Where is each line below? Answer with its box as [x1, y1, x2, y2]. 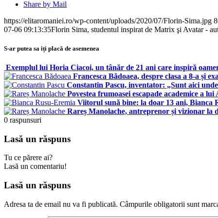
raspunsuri [10, 115, 41, 124]
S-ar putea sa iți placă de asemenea [4, 44, 99, 52]
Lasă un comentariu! [4, 162, 67, 171]
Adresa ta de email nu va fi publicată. [4, 200, 118, 208]
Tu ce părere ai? [4, 153, 53, 162]
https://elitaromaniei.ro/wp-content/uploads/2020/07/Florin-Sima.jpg [4, 16, 212, 25]
